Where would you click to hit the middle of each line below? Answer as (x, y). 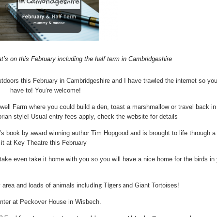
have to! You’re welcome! (46, 91)
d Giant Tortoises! (155, 186)
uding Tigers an (108, 185)
